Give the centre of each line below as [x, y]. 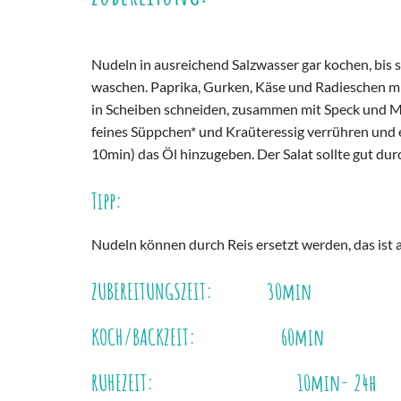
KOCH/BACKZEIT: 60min [208, 337]
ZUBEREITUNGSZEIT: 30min [201, 291]
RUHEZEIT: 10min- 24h [234, 383]
